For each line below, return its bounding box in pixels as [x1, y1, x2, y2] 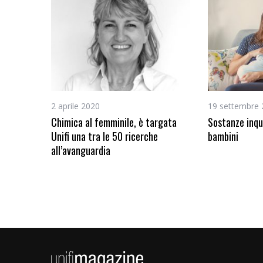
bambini [208, 129, 238, 144]
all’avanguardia [51, 143, 110, 158]
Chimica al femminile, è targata [51, 114, 177, 130]
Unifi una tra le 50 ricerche [51, 129, 158, 144]
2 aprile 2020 [51, 100, 100, 112]
